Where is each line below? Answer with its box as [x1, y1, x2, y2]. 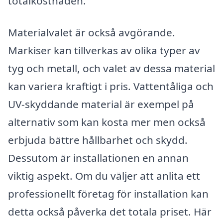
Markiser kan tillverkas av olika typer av [8, 43, 200, 57]
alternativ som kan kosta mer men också [8, 114, 206, 129]
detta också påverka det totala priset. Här [8, 204, 212, 219]
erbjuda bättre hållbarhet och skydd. [8, 132, 188, 147]
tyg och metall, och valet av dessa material [8, 61, 215, 75]
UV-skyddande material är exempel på [8, 97, 194, 111]
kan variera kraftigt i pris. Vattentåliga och [8, 79, 214, 93]
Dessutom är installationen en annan [8, 150, 189, 165]
